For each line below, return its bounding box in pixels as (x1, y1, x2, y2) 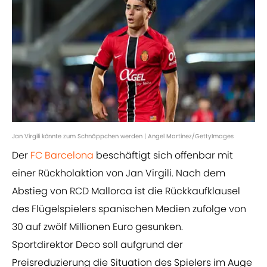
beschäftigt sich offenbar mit (94, 148, 233, 163)
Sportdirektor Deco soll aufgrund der (12, 238, 183, 252)
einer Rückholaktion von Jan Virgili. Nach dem (12, 166, 225, 181)
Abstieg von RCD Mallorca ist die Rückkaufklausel (12, 184, 240, 198)
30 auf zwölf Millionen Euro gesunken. (12, 220, 183, 234)
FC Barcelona (30, 148, 94, 163)
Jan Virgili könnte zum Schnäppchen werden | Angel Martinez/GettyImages (12, 132, 234, 141)
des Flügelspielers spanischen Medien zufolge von (12, 202, 246, 216)
